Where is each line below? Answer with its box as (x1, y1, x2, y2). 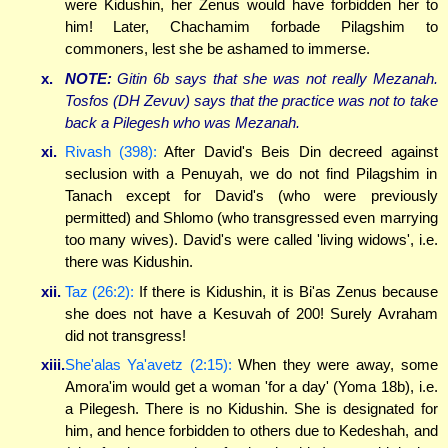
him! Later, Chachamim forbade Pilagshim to (64, 18, 438, 36)
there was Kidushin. (64, 253, 193, 271)
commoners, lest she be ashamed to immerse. (64, 40, 370, 58)
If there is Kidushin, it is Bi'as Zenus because (134, 282, 438, 300)
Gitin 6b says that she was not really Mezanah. (111, 69, 438, 87)
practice (282, 91, 335, 109)
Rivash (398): (64, 143, 157, 161)
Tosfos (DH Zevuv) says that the (64, 91, 283, 109)
